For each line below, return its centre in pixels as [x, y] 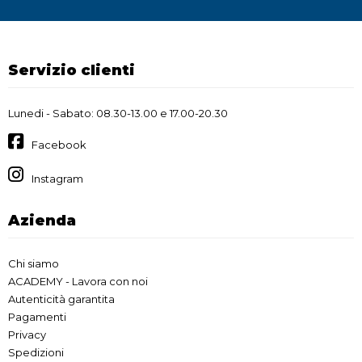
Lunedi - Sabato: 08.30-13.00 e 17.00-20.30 [118, 113]
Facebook [59, 145]
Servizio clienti [72, 70]
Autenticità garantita [61, 299]
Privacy [27, 335]
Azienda [42, 221]
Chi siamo [34, 264]
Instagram [57, 179]
